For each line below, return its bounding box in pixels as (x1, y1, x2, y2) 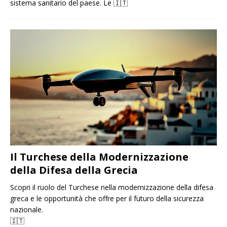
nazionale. (10, 205, 43, 215)
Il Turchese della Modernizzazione (10, 150, 188, 164)
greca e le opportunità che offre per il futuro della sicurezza (10, 194, 204, 204)
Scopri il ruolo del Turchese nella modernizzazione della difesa (10, 182, 213, 193)
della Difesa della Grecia (10, 163, 138, 177)
